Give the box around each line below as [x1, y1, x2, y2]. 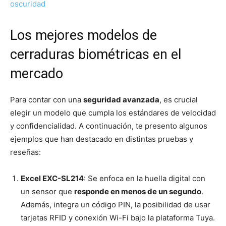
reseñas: [10, 147, 41, 157]
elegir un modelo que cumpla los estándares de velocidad [10, 108, 216, 118]
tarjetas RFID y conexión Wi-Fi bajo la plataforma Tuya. [21, 213, 215, 223]
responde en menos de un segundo [74, 187, 201, 197]
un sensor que [21, 187, 74, 197]
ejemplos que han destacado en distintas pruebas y [10, 134, 193, 144]
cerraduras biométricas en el [10, 46, 181, 63]
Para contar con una [10, 95, 83, 105]
